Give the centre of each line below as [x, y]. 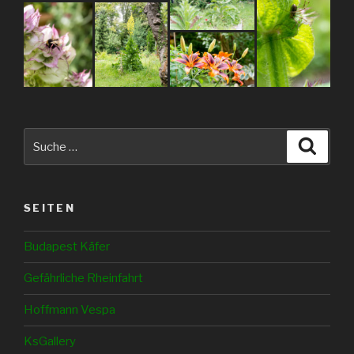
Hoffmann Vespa [70, 310]
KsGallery [50, 342]
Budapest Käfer [67, 247]
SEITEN [50, 208]
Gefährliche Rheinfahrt [83, 279]
